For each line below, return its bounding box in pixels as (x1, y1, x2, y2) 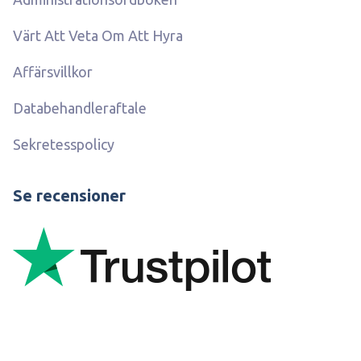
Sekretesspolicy (13, 136, 114, 153)
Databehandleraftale (13, 100, 147, 117)
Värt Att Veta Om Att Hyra (13, 27, 183, 44)
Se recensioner (13, 186, 126, 205)
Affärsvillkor (13, 64, 93, 81)
